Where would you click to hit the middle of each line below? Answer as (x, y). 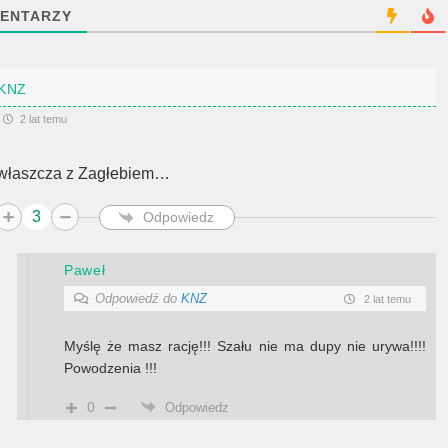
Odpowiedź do (138, 298)
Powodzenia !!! (110, 368)
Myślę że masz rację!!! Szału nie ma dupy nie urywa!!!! (245, 346)
